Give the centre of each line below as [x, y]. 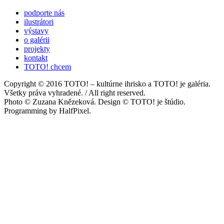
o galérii [37, 40]
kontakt [36, 58]
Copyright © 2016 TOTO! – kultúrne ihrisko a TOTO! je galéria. [107, 84]
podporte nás [44, 13]
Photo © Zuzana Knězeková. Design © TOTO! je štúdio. [95, 102]
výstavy [36, 31]
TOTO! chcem [47, 67]
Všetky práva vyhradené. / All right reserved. [75, 93]
